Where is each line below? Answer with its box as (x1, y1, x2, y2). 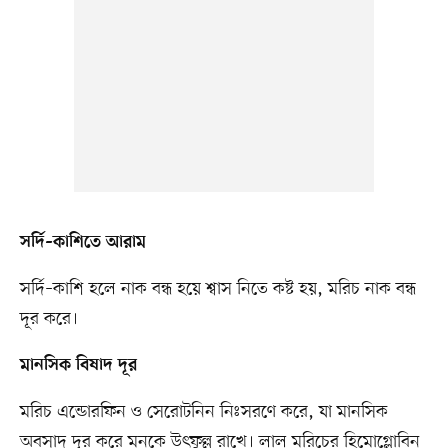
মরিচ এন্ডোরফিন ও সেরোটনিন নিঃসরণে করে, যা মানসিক (19, 400, 388, 425)
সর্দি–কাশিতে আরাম (19, 233, 146, 254)
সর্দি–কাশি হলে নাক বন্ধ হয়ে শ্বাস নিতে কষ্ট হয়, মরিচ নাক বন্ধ (19, 277, 416, 302)
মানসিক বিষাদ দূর (19, 356, 137, 377)
